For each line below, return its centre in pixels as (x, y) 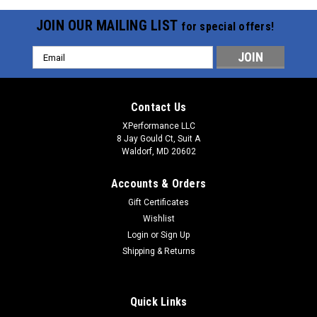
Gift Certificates (158, 203)
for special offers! (228, 27)
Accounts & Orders (158, 184)
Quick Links (158, 302)
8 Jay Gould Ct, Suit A (158, 139)
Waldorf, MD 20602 (158, 152)
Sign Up (175, 235)
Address (52, 68)
